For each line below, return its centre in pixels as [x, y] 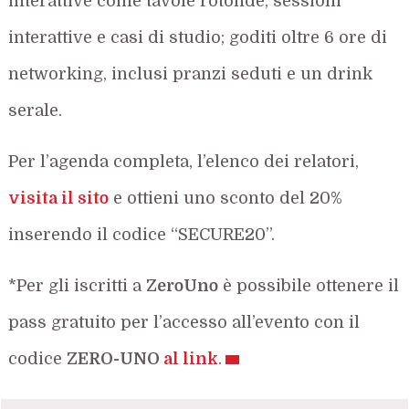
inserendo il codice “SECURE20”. [142, 235]
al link [191, 359]
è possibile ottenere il [309, 286]
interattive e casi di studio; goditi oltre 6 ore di [198, 38]
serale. [36, 111]
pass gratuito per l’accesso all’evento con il [184, 323]
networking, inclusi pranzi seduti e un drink [191, 74]
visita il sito [59, 199]
